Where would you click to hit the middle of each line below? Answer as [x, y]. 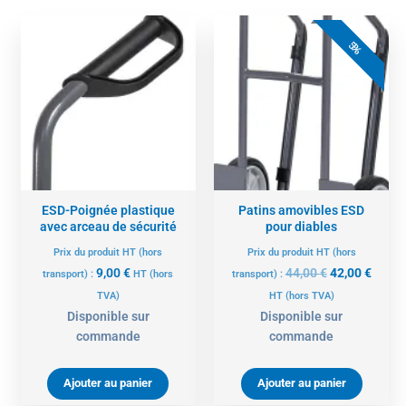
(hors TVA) [309, 296]
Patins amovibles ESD [302, 211]
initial [345, 65]
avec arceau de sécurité [108, 227]
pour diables [302, 227]
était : [345, 85]
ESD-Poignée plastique [108, 211]
